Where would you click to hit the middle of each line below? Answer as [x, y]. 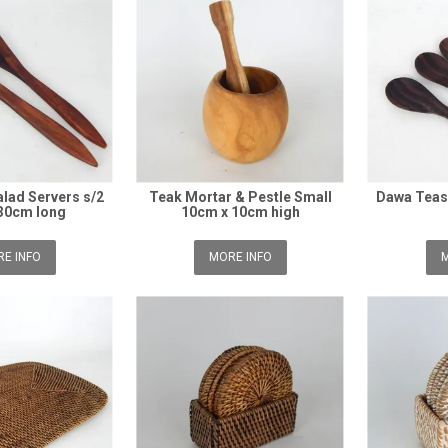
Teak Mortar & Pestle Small [241, 197]
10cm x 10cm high [241, 212]
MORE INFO [241, 257]
